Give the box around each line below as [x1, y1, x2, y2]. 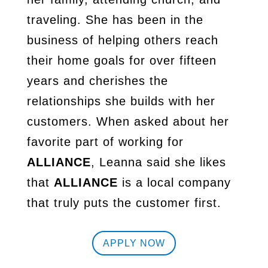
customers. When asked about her [26, 115, 229, 129]
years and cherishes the [26, 74, 168, 88]
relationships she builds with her [26, 95, 215, 108]
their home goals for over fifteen [26, 54, 217, 68]
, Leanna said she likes [90, 156, 226, 169]
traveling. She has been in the [26, 13, 203, 27]
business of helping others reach [26, 33, 218, 47]
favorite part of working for [26, 135, 184, 149]
